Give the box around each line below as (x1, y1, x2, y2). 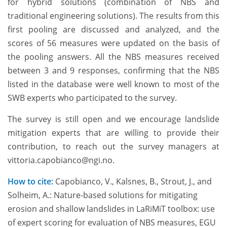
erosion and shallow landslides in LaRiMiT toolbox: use (8, 203, 215, 215)
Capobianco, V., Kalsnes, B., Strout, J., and (53, 176, 212, 187)
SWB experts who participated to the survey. (8, 92, 179, 104)
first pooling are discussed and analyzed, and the (8, 24, 219, 35)
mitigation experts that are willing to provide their (8, 127, 219, 139)
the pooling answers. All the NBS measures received (8, 51, 219, 63)
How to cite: (8, 176, 53, 187)
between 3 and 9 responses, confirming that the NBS (8, 65, 219, 77)
